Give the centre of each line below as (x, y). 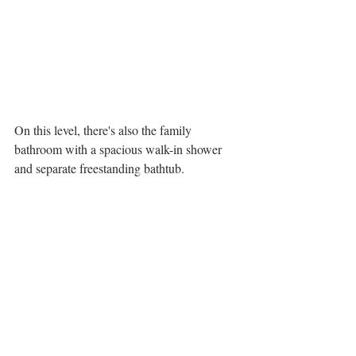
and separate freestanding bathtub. (101, 168)
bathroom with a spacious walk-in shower (120, 149)
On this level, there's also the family (104, 130)
